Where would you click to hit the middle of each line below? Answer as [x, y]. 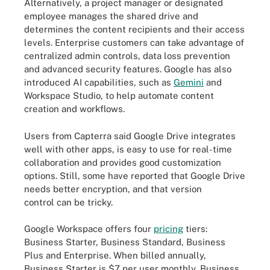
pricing [168, 229]
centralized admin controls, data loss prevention [127, 56]
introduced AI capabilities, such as [99, 82]
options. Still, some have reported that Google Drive [135, 175]
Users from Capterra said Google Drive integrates [130, 136]
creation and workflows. [74, 109]
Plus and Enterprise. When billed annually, [115, 255]
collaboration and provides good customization [123, 162]
